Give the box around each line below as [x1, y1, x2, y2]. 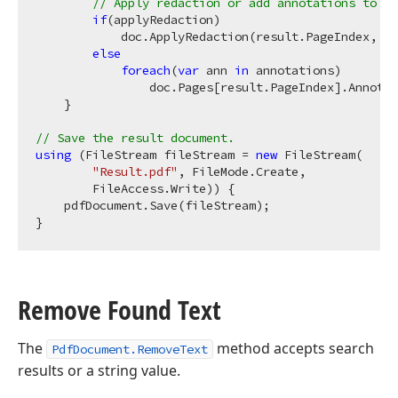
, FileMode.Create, [178, 163, 306, 179]
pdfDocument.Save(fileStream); [36, 197, 270, 213]
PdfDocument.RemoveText [52, 341, 208, 357]
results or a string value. [18, 361, 180, 380]
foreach [121, 62, 171, 78]
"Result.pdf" [92, 163, 178, 179]
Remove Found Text [18, 291, 221, 328]
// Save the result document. [36, 130, 235, 146]
